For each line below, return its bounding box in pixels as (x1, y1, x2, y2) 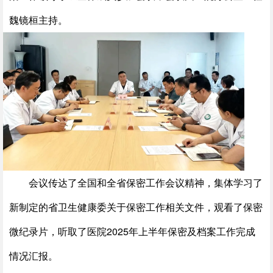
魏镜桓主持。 (9, 13, 68, 27)
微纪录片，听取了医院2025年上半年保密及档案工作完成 (9, 224, 255, 239)
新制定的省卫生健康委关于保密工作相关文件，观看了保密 (9, 200, 263, 214)
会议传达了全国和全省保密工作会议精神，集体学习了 (29, 175, 263, 190)
